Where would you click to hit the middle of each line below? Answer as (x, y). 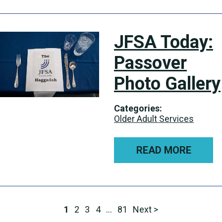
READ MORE (164, 150)
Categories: (138, 108)
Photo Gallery (167, 84)
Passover (150, 63)
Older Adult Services (154, 119)
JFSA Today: (164, 42)
